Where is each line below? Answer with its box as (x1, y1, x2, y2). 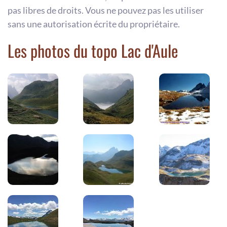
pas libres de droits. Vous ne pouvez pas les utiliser (8, 5, 204, 16)
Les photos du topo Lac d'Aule (8, 39, 178, 63)
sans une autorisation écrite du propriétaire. (8, 18, 180, 30)
